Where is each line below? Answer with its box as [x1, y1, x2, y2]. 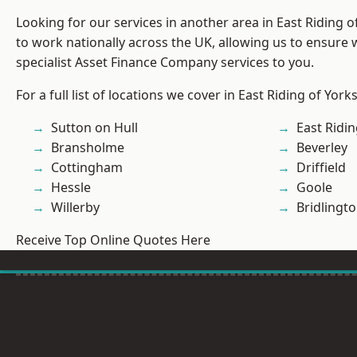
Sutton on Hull [51, 119, 138, 137]
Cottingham [51, 159, 123, 177]
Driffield [296, 159, 346, 177]
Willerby [51, 198, 100, 217]
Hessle [51, 178, 91, 197]
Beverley [296, 139, 347, 157]
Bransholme [51, 139, 124, 157]
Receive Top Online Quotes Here [16, 231, 210, 249]
